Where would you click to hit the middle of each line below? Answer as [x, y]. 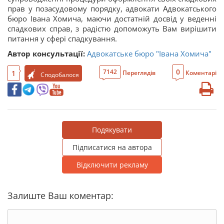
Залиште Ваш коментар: [60, 195]
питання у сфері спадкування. [62, 38]
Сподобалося [60, 74]
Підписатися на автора [112, 147]
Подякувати [112, 130]
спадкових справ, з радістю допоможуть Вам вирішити [112, 28]
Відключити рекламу [112, 165]
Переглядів [139, 73]
